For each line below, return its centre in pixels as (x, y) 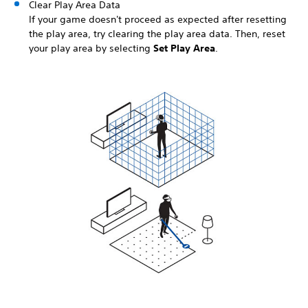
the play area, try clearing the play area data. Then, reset (157, 33)
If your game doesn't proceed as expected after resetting (158, 19)
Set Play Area (184, 48)
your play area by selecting (91, 48)
